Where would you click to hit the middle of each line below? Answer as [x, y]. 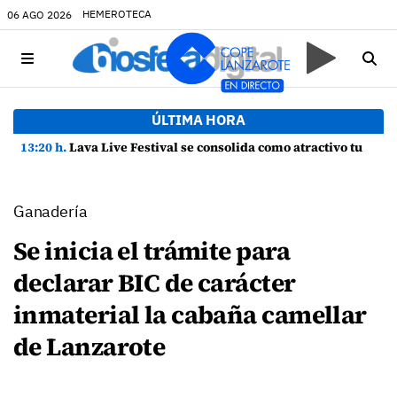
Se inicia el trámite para [152, 251]
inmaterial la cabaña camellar [190, 315]
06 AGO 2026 [39, 14]
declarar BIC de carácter [155, 283]
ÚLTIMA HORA [198, 120]
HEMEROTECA [117, 14]
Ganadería [51, 211]
